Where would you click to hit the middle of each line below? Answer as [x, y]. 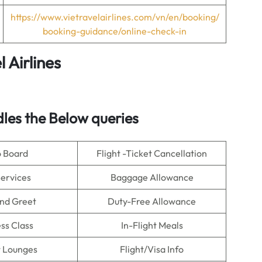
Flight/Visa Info [152, 249]
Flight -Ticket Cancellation [152, 153]
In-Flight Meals [152, 225]
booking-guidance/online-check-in [115, 31]
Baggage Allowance [152, 177]
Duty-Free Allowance [152, 201]
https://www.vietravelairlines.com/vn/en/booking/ [115, 17]
